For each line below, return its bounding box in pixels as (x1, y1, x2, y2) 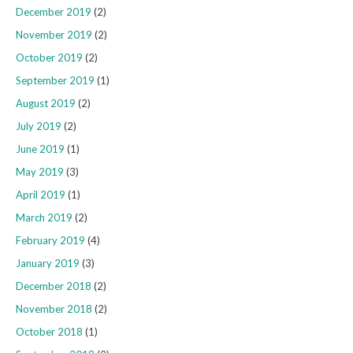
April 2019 (16, 188, 65, 202)
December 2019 (16, 6, 91, 19)
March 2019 (16, 211, 72, 225)
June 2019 (16, 143, 65, 156)
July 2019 (16, 120, 61, 133)
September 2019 (16, 74, 95, 87)
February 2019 (16, 234, 85, 247)
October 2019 (16, 51, 83, 65)
